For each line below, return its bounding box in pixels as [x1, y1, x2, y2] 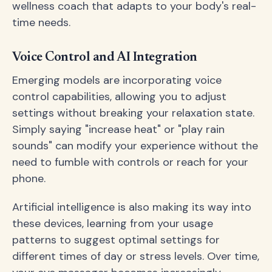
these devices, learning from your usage [12, 216, 213, 231]
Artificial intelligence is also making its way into [12, 200, 251, 215]
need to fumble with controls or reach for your [12, 155, 248, 170]
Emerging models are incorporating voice [12, 73, 222, 88]
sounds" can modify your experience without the [12, 138, 258, 154]
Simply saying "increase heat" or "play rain [12, 122, 225, 137]
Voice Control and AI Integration [12, 51, 197, 65]
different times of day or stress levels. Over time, [12, 249, 259, 264]
